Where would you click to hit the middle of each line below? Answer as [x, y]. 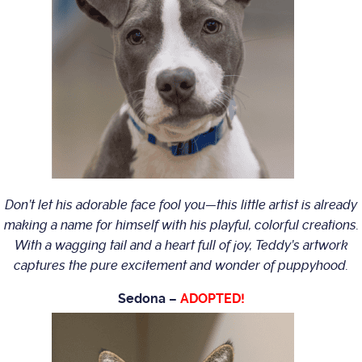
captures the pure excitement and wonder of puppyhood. [181, 266]
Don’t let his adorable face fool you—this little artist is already [181, 205]
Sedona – [149, 299]
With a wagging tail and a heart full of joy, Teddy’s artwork [181, 246]
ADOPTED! [212, 299]
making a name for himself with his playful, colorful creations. [181, 225]
